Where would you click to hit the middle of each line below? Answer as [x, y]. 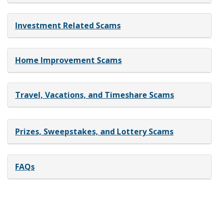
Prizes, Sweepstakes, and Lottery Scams [94, 132]
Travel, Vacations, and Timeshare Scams [95, 95]
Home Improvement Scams [68, 60]
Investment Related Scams [68, 26]
